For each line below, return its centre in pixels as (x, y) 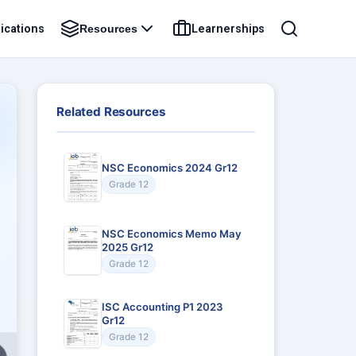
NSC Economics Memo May (172, 234)
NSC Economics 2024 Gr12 (170, 167)
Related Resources (111, 112)
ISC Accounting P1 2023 (163, 307)
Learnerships (228, 29)
